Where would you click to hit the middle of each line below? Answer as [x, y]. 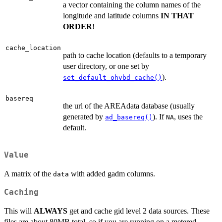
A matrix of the [28, 174]
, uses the [188, 116]
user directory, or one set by [106, 66]
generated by [84, 116]
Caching [21, 193]
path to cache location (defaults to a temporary [135, 55]
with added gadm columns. [112, 174]
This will [19, 211]
